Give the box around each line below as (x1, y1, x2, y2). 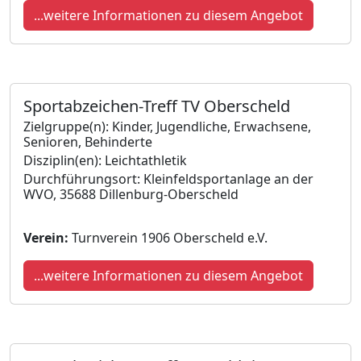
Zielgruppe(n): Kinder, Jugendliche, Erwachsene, (23, 117, 311, 135)
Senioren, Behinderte (23, 132, 152, 151)
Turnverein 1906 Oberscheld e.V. (68, 228, 268, 247)
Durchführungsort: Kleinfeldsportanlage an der (23, 169, 313, 188)
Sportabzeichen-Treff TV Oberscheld (23, 94, 290, 117)
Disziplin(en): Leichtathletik (23, 151, 187, 169)
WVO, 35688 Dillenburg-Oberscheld (23, 185, 239, 203)
